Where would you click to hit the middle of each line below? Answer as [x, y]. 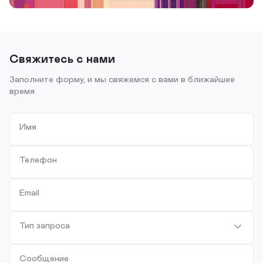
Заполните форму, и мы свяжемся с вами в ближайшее [122, 79]
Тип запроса [45, 225]
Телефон [38, 159]
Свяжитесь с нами [62, 58]
